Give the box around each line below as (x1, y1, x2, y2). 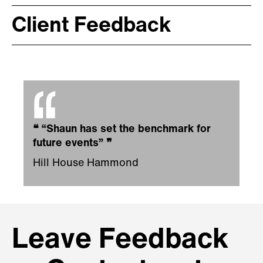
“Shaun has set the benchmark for (42, 124, 211, 136)
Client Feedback (12, 16, 171, 38)
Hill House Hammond (33, 158, 139, 170)
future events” (33, 138, 103, 150)
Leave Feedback (12, 227, 228, 255)
